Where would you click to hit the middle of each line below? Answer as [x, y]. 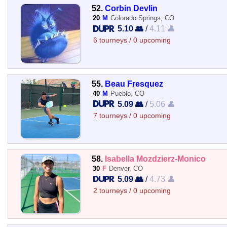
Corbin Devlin [131, 8]
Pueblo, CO [127, 93]
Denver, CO [126, 168]
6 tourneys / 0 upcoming [132, 41]
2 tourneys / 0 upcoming [132, 191]
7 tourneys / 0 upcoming [132, 116]
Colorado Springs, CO [142, 18]
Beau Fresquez [134, 83]
